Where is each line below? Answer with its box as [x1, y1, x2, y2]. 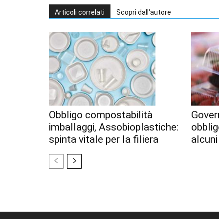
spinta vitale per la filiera [49, 133, 158, 145]
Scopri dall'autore [116, 8, 171, 16]
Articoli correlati [55, 8, 105, 16]
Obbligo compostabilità [49, 109, 153, 121]
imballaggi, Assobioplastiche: [49, 121, 178, 133]
